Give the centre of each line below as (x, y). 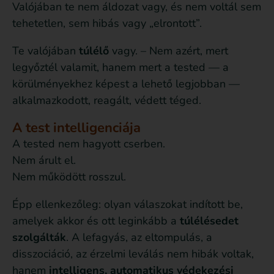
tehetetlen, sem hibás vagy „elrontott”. (107, 24)
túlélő (94, 51)
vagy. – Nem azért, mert (168, 51)
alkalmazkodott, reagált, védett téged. (107, 101)
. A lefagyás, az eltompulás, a (139, 238)
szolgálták (39, 238)
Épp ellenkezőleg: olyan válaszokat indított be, (128, 205)
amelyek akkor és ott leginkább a (96, 221)
